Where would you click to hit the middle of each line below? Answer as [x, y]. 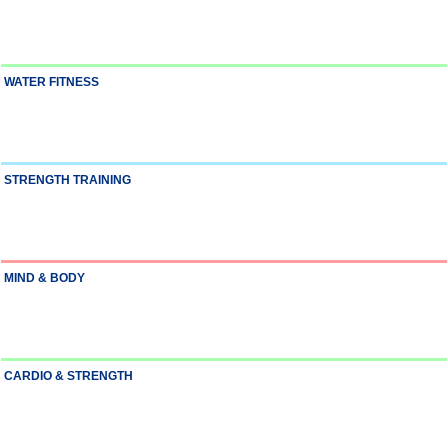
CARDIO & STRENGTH [68, 376]
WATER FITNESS [51, 82]
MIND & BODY [44, 278]
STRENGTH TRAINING [67, 180]
